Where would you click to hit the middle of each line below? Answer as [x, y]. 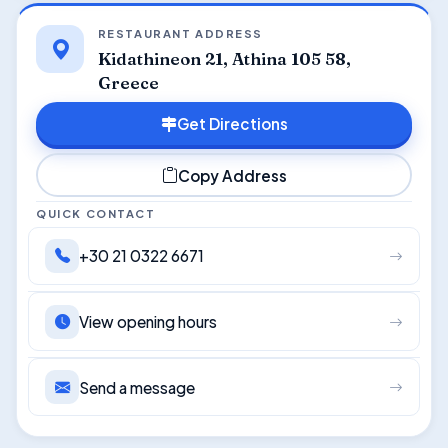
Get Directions [232, 123]
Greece [128, 83]
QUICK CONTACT [96, 212]
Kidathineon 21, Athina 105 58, [224, 59]
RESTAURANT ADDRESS [180, 33]
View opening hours [148, 322]
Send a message [137, 387]
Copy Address [232, 175]
